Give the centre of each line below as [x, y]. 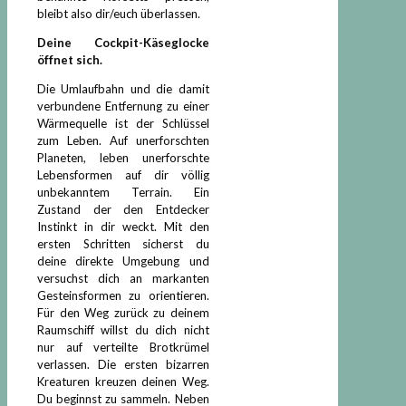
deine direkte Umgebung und [123, 261]
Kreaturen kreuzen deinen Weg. [123, 381]
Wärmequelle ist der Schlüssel [123, 123]
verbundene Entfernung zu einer [123, 106]
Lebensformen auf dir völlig [123, 174]
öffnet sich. [70, 59]
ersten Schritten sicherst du [123, 243]
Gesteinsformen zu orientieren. [123, 295]
